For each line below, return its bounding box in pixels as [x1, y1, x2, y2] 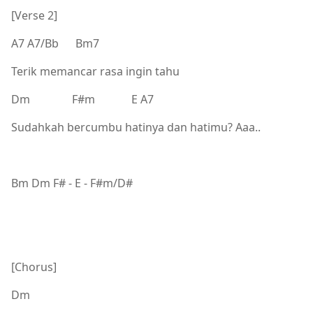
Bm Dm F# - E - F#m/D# [11, 175, 133, 191]
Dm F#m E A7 [11, 91, 154, 107]
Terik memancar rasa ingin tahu [11, 63, 180, 79]
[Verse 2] [11, 7, 57, 23]
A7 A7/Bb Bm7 [11, 35, 99, 51]
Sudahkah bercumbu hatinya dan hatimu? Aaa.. [11, 119, 261, 135]
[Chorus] [11, 259, 57, 275]
